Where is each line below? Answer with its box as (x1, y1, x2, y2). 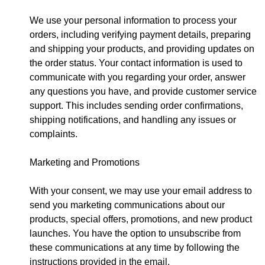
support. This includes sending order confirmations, (30, 100, 243, 111)
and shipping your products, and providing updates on (30, 43, 254, 54)
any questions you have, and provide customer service (30, 86, 257, 96)
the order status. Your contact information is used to (30, 57, 243, 68)
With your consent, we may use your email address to (30, 185, 252, 196)
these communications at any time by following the (30, 242, 240, 253)
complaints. (30, 128, 77, 139)
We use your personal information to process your (30, 15, 237, 25)
